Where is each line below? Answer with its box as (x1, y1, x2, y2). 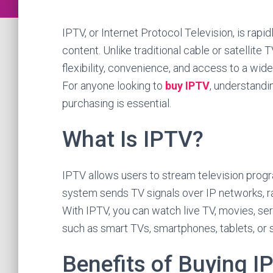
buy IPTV (165, 79, 210, 92)
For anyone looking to (62, 79, 165, 92)
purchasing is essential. (62, 97, 171, 110)
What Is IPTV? (62, 126, 204, 152)
